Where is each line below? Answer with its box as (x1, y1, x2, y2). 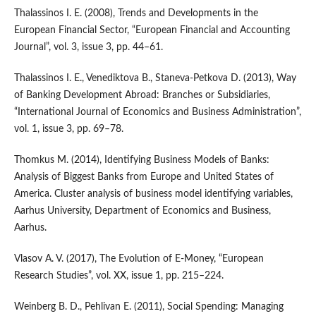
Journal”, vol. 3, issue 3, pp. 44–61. (13, 42, 163, 53)
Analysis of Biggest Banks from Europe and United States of (13, 172, 274, 183)
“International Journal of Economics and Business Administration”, (13, 107, 301, 118)
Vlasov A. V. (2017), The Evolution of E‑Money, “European (13, 254, 264, 265)
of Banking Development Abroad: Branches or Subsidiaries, (13, 90, 270, 101)
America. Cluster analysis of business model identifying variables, (13, 189, 293, 200)
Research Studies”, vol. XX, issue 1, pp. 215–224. (13, 271, 224, 281)
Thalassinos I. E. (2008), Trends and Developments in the (13, 8, 258, 19)
